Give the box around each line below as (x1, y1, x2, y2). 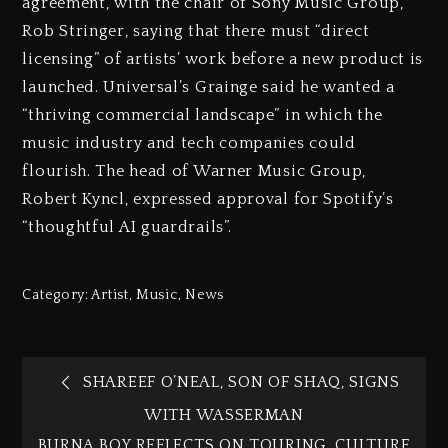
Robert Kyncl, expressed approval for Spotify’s (22, 189, 394, 208)
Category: (22, 287, 92, 304)
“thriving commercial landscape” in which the (22, 105, 383, 124)
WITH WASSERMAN (144, 405, 304, 424)
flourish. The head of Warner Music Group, (22, 161, 367, 180)
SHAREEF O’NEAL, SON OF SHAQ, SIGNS (83, 373, 400, 392)
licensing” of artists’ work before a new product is (22, 49, 424, 68)
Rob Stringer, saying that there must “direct (22, 21, 370, 40)
